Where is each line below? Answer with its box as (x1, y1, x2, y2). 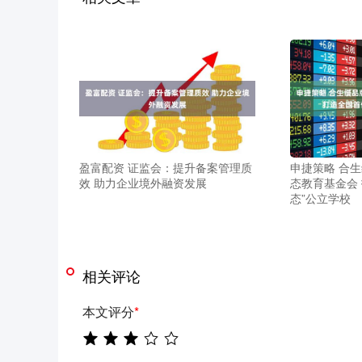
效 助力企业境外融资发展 (78, 174, 207, 191)
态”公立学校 (289, 189, 351, 206)
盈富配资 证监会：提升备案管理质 (78, 158, 252, 175)
